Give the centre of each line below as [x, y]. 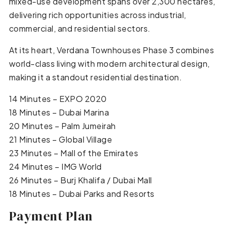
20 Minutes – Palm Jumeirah [62, 126]
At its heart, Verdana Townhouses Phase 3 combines [111, 50]
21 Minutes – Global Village [61, 140]
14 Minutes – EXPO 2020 [58, 99]
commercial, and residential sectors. [80, 29]
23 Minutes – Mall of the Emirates [74, 153]
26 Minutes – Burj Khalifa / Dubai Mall [80, 180]
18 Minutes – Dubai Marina [59, 113]
